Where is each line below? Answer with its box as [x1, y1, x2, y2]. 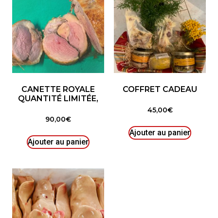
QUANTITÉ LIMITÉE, [18, 93, 98, 103]
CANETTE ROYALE [21, 84, 95, 94]
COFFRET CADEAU [123, 84, 197, 94]
